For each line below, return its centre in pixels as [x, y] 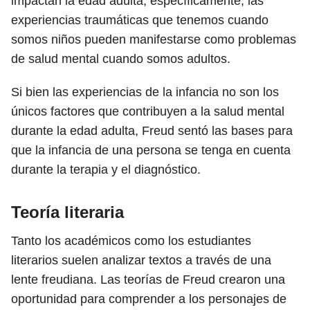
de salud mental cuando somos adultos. [121, 59]
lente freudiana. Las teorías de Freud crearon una [148, 280]
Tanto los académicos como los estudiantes [131, 241]
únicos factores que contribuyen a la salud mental [148, 111]
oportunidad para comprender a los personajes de [149, 299]
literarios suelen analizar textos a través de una [141, 260]
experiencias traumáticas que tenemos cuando [140, 20]
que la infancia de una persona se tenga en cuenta [151, 150]
